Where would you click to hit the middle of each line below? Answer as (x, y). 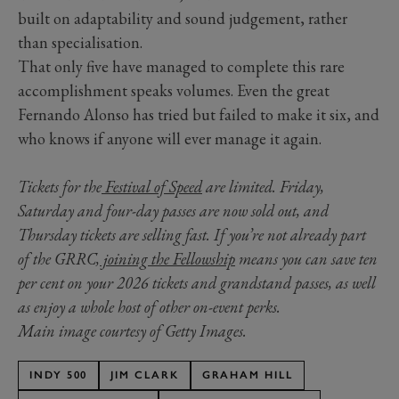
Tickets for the (60, 187)
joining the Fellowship (167, 259)
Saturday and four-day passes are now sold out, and (173, 211)
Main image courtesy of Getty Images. (132, 331)
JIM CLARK (145, 375)
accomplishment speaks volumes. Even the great (174, 91)
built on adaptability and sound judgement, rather (183, 19)
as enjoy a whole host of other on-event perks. (149, 307)
